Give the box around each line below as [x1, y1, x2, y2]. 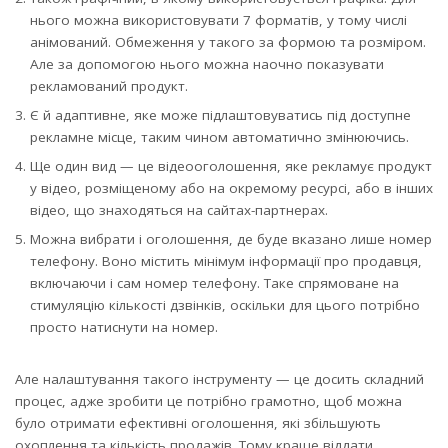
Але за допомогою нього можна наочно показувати [30, 55, 384, 74]
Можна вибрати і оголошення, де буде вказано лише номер [30, 230, 432, 249]
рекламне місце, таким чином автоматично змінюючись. [30, 128, 409, 147]
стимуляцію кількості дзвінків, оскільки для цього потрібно [30, 296, 420, 315]
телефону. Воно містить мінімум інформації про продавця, [30, 252, 422, 271]
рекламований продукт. [30, 77, 188, 96]
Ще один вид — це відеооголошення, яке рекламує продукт [30, 157, 432, 176]
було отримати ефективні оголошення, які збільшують [15, 414, 381, 433]
